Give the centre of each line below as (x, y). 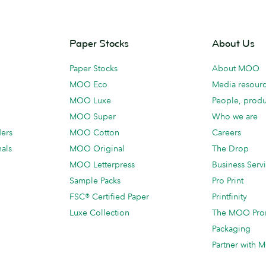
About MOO (236, 68)
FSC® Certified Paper (109, 197)
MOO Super (93, 116)
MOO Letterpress (102, 164)
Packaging (231, 229)
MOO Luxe (90, 100)
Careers (227, 132)
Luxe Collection (99, 213)
